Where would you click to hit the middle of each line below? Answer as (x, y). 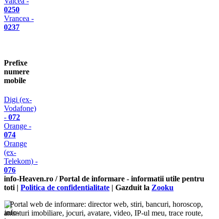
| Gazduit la (131, 187)
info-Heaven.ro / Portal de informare (64, 179)
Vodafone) (20, 109)
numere (17, 71)
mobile (15, 80)
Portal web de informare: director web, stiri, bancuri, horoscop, (106, 204)
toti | (12, 187)
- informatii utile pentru (164, 179)
